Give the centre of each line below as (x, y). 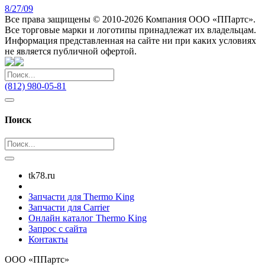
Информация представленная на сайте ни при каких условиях (130, 40)
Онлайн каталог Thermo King (88, 218)
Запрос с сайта (58, 229)
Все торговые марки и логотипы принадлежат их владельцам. (130, 30)
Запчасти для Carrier (69, 208)
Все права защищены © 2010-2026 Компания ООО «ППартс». (130, 19)
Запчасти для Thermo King (81, 197)
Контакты (48, 240)
